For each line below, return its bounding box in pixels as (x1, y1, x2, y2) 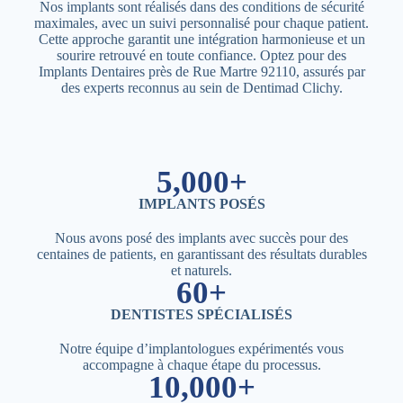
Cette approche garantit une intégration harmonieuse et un (38, 31, 365, 47)
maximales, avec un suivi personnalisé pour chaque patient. (34, 14, 369, 31)
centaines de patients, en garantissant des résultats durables (36, 246, 367, 262)
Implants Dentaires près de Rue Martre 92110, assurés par (38, 63, 365, 79)
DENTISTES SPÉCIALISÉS (111, 306, 292, 322)
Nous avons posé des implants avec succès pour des (55, 229, 348, 246)
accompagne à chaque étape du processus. (82, 356, 321, 372)
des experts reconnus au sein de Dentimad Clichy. (60, 79, 343, 95)
